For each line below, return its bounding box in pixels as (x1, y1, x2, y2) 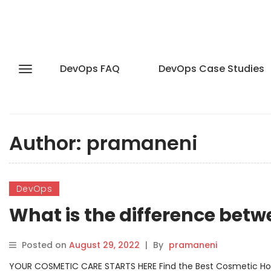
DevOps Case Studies (158, 62, 264, 76)
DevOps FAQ (60, 62, 120, 76)
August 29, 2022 (69, 239, 140, 251)
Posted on (22, 239, 69, 251)
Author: (9, 129, 87, 157)
